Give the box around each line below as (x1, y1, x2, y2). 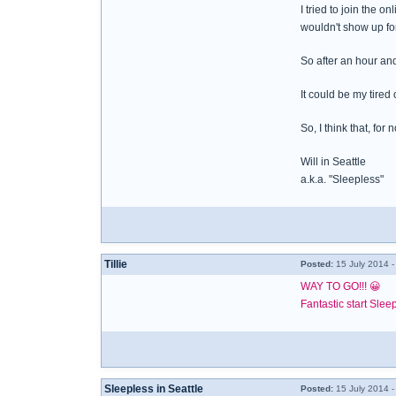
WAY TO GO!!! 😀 (301, 280, 381, 293)
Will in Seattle (301, 156, 366, 168)
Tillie (104, 258, 127, 270)
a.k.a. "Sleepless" (301, 173, 384, 186)
